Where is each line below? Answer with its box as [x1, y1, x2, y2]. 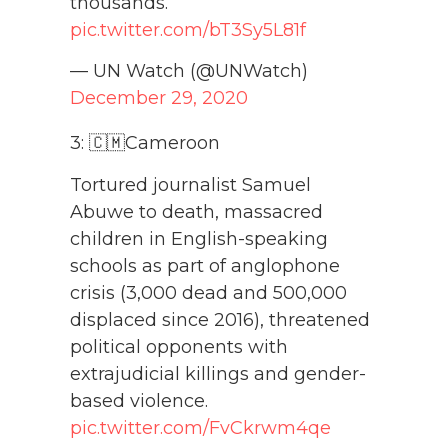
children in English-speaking [70, 227, 328, 250]
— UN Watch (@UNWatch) [70, 60, 308, 83]
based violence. [70, 389, 208, 412]
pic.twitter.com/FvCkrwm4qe [70, 416, 331, 439]
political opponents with [70, 335, 288, 358]
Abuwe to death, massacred [70, 200, 323, 223]
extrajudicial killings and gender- [70, 362, 366, 385]
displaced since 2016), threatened [70, 308, 370, 331]
